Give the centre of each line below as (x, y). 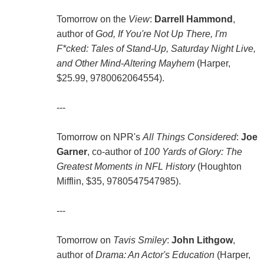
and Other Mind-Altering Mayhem (125, 64)
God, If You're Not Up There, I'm (161, 34)
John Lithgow (202, 240)
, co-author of (115, 152)
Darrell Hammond (193, 19)
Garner (72, 152)
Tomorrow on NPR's (99, 137)
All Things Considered (189, 137)
